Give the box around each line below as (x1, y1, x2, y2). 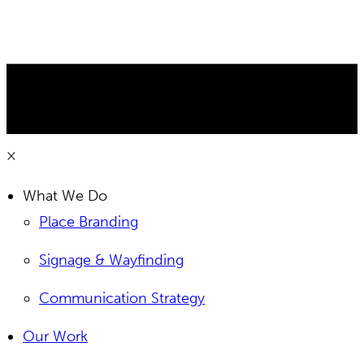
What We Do (23, 186, 107, 205)
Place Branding (39, 212, 138, 231)
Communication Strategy (39, 288, 205, 307)
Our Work (23, 327, 88, 345)
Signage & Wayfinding (39, 250, 184, 269)
